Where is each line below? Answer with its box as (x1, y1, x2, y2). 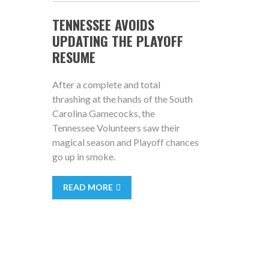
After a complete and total (52, 78, 160, 90)
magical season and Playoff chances (52, 136, 199, 148)
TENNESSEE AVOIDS (52, 14, 154, 35)
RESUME (52, 46, 95, 67)
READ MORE (62, 181, 113, 192)
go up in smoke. (52, 150, 115, 162)
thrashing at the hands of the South (52, 92, 193, 104)
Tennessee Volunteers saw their (52, 121, 180, 133)
